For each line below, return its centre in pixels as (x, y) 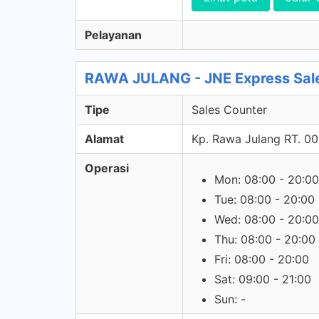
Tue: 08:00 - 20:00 (265, 199)
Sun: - (230, 299)
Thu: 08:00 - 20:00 (265, 239)
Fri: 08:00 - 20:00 (262, 259)
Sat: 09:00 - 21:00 (263, 279)
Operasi (107, 168)
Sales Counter (229, 110)
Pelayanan (113, 35)
